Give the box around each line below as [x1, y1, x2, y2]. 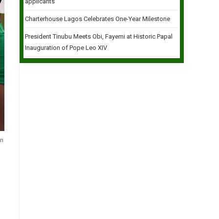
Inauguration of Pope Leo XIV [25, 44, 107, 51]
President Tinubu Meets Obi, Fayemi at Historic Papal [25, 33, 173, 40]
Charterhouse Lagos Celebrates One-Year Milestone [25, 15, 170, 22]
